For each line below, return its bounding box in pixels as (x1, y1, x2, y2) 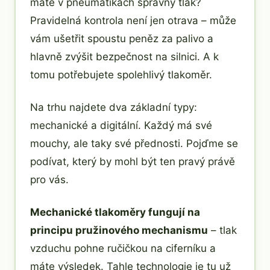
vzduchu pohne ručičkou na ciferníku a (30, 242, 216, 254)
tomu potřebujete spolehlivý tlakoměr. (30, 68, 212, 81)
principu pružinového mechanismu (30, 224, 208, 236)
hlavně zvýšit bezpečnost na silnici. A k (30, 50, 219, 63)
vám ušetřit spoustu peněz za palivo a (30, 32, 213, 45)
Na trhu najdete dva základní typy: (30, 101, 197, 113)
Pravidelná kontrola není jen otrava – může (30, 14, 236, 27)
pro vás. (30, 173, 69, 186)
